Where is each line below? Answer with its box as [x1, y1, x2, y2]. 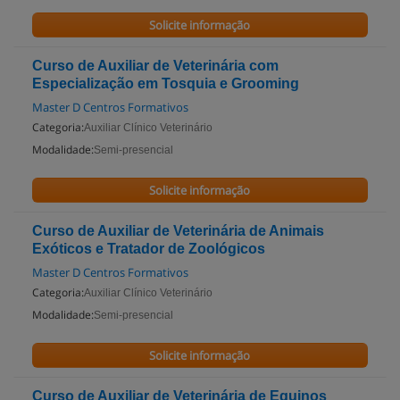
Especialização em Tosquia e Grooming [32, 76, 299, 91]
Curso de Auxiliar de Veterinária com [32, 58, 279, 73]
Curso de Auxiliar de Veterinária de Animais [32, 223, 324, 238]
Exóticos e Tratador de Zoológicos [32, 241, 265, 256]
